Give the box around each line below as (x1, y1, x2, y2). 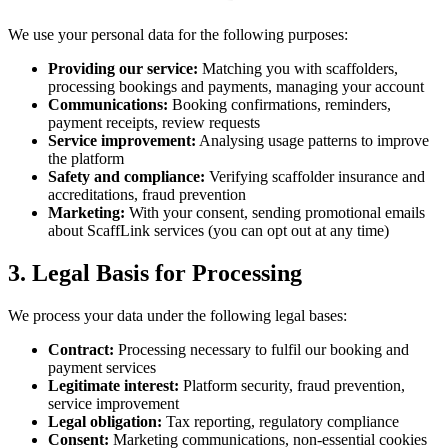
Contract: (48, 340, 114, 358)
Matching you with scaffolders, (198, 60, 398, 78)
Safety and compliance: (48, 168, 205, 186)
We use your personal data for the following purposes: (8, 26, 348, 44)
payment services (48, 358, 156, 376)
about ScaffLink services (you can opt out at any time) (48, 222, 389, 240)
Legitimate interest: (48, 376, 179, 394)
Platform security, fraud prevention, (179, 376, 405, 394)
